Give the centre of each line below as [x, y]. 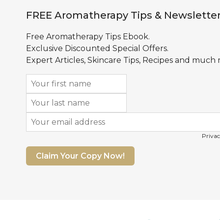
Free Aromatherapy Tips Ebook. [88, 36]
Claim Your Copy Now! [80, 156]
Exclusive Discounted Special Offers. [97, 48]
